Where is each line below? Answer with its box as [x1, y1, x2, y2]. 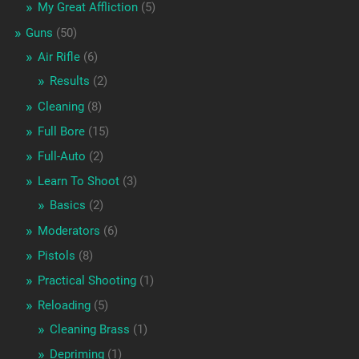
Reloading [37, 297, 91, 313]
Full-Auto [37, 148, 86, 163]
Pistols [37, 248, 75, 263]
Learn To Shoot [37, 173, 119, 188]
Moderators [37, 223, 100, 238]
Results [49, 73, 90, 88]
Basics [49, 197, 86, 212]
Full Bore [37, 123, 85, 139]
